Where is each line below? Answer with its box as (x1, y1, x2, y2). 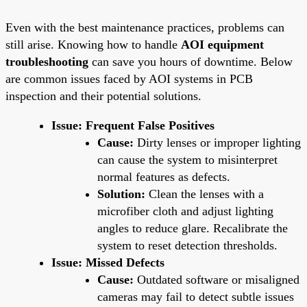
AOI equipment (181, 37, 264, 51)
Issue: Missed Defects (51, 255, 164, 269)
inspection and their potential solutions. (5, 88, 201, 103)
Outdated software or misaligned (134, 272, 299, 286)
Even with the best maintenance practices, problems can (5, 20, 284, 34)
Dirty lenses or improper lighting (134, 135, 301, 149)
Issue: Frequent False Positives (51, 118, 214, 132)
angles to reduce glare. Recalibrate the (97, 221, 288, 235)
